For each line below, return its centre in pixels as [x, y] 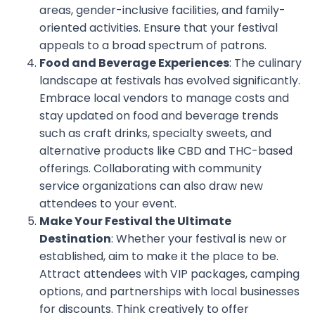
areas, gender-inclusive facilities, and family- [162, 10]
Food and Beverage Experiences [134, 63]
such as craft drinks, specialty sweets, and [155, 133]
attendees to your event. [108, 204]
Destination [75, 239]
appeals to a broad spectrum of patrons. [153, 45]
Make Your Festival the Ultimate [135, 221]
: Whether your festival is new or [199, 239]
